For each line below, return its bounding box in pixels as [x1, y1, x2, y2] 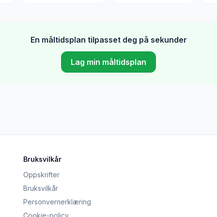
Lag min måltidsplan [71, 57, 146, 67]
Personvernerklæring [23, 198, 91, 206]
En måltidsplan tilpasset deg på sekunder [30, 35, 187, 45]
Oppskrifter [23, 170, 60, 179]
